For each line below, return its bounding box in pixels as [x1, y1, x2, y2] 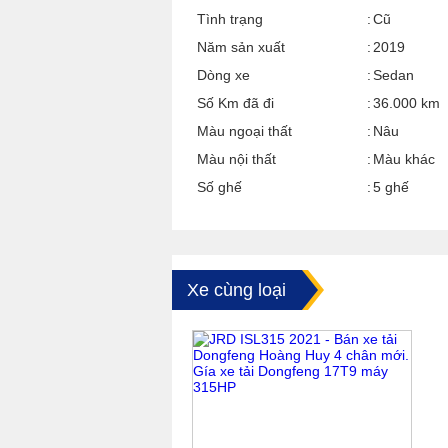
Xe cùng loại [187, 280, 286, 300]
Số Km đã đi [197, 95, 274, 111]
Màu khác [373, 151, 435, 167]
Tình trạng [197, 11, 263, 27]
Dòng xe [197, 67, 250, 83]
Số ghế [197, 179, 242, 195]
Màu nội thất [197, 151, 276, 167]
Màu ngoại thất [197, 123, 292, 139]
